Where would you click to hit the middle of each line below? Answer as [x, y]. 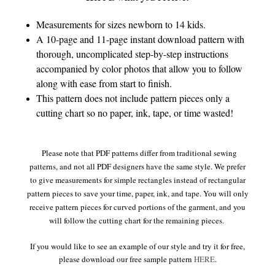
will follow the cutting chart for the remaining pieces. [137, 220]
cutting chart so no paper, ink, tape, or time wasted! [137, 112]
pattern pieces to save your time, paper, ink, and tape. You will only [137, 193]
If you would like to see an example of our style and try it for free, [137, 246]
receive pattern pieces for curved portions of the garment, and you [137, 207]
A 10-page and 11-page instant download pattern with [141, 39]
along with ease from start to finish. [104, 83]
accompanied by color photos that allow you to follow [140, 68]
